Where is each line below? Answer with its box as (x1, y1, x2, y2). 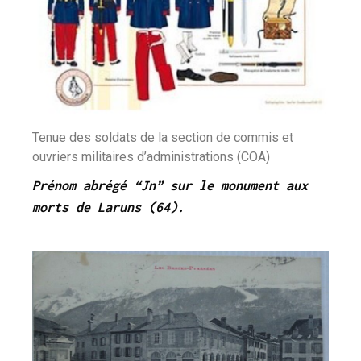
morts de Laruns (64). (32, 199, 185, 214)
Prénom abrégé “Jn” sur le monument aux (32, 177, 308, 193)
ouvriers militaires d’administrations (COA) (32, 148, 270, 164)
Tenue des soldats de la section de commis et (32, 129, 293, 145)
